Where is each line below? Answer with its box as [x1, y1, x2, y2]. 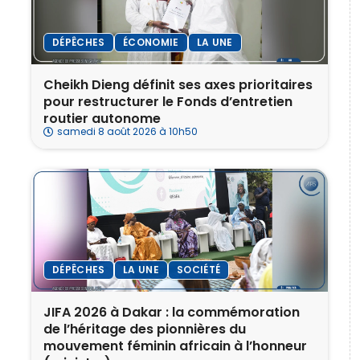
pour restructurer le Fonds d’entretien [43, 92, 292, 111]
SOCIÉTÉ [176, 263, 221, 277]
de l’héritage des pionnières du [43, 320, 246, 339]
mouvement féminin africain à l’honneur [43, 337, 307, 356]
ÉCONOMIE [122, 35, 179, 49]
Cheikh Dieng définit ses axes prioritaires [43, 75, 313, 94]
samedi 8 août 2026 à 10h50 [57, 124, 198, 138]
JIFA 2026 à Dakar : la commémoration [43, 303, 300, 322]
